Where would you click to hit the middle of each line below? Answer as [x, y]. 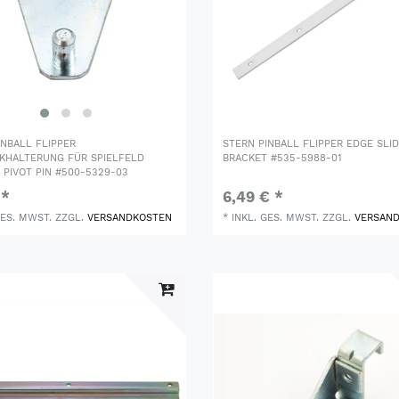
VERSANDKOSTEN [130, 217]
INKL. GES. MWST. [276, 217]
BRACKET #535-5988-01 [283, 158]
